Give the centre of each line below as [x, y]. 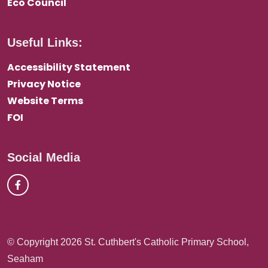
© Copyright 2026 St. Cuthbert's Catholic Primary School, [128, 242]
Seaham [25, 259]
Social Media [44, 158]
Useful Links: [45, 43]
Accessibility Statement [69, 68]
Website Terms [45, 101]
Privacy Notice [44, 84]
